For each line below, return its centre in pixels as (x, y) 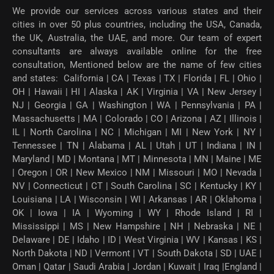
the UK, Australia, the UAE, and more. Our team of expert (137, 38)
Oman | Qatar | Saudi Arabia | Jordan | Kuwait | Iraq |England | (137, 267)
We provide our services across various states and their (137, 11)
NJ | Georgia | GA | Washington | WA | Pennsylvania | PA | (137, 106)
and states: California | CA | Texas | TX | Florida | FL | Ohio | (137, 79)
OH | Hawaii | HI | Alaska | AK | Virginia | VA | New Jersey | (137, 92)
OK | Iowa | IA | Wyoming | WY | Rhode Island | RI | (137, 213)
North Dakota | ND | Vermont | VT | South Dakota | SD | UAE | (137, 254)
